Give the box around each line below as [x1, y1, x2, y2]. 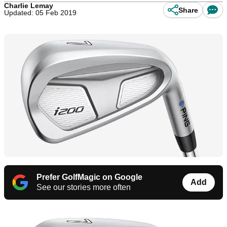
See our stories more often [36, 183, 131, 192]
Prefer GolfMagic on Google [36, 173, 142, 182]
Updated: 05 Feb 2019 [4, 9, 77, 17]
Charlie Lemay [4, 2, 53, 10]
